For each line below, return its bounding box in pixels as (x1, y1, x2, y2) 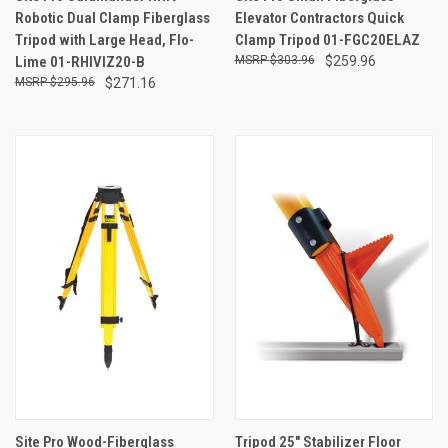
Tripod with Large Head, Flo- (15, 30, 194, 49)
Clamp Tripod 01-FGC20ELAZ (234, 30, 420, 49)
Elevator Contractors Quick (234, 8, 404, 27)
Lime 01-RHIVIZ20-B (15, 52, 145, 71)
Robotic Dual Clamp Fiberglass (15, 8, 210, 27)
